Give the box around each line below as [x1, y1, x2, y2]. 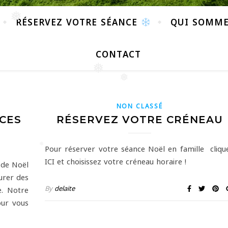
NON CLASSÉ [116, 102, 163, 109]
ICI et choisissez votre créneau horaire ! [45, 156, 186, 165]
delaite [54, 184, 75, 191]
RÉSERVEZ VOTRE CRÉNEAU [56, 113, 223, 126]
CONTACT [96, 48, 141, 60]
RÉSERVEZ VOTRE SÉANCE [15, 16, 141, 28]
